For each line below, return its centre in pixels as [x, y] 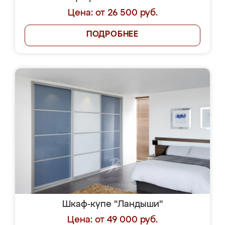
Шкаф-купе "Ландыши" [113, 204]
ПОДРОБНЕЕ [113, 35]
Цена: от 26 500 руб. [113, 13]
